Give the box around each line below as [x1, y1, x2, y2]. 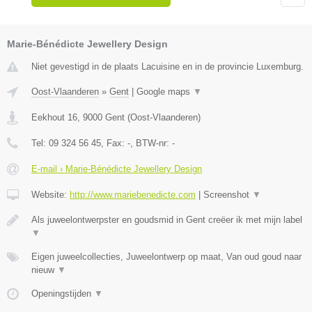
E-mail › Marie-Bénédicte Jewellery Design [31, 164, 202, 175]
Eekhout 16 [31, 112, 77, 123]
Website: [31, 189, 70, 201]
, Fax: [101, 138, 127, 149]
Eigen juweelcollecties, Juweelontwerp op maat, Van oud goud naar [31, 251, 302, 263]
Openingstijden [31, 288, 94, 299]
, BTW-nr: [130, 138, 172, 149]
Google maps [136, 86, 193, 97]
